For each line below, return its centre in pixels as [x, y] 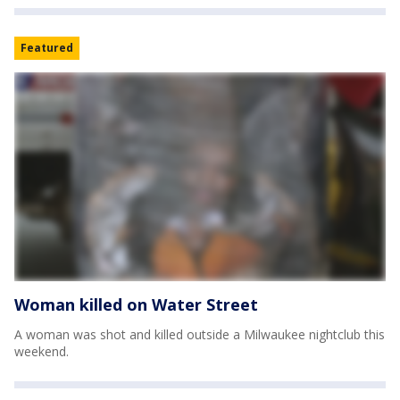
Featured [47, 48]
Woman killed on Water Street [136, 305]
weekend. [42, 352]
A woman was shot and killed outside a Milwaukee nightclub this [200, 335]
